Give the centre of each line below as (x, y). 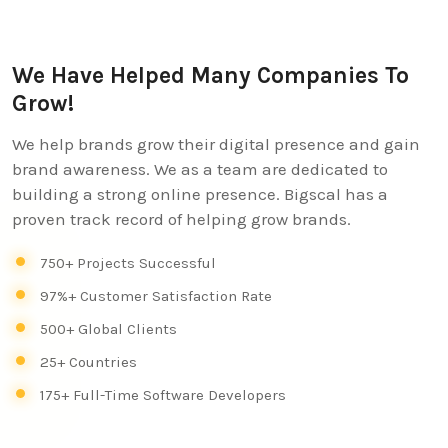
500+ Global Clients (108, 328)
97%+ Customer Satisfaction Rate (156, 295)
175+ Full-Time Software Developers (163, 394)
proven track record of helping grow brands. (181, 219)
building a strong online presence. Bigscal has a (200, 194)
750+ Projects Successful (128, 262)
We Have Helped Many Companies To (210, 76)
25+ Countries (88, 361)
